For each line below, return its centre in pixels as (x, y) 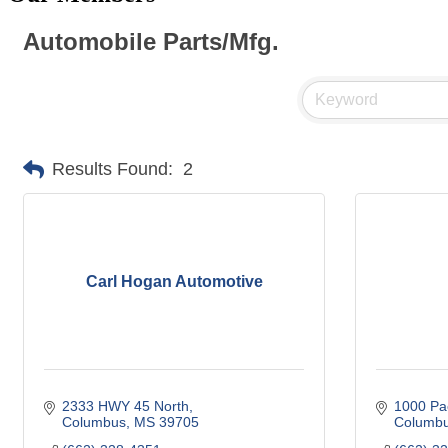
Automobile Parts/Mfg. (151, 41)
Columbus (93, 421)
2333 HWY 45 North (125, 405)
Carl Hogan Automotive (174, 281)
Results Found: (112, 169)
